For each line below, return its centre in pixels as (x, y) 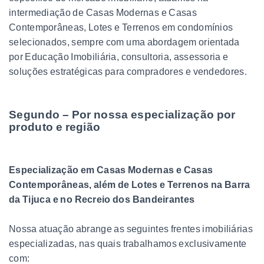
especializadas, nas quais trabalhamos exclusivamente (128, 243)
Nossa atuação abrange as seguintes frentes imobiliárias (131, 229)
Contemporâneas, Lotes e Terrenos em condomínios (121, 27)
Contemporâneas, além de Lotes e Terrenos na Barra (130, 184)
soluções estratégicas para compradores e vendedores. (128, 71)
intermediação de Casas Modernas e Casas (103, 12)
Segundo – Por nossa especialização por (122, 114)
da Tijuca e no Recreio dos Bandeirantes (102, 199)
